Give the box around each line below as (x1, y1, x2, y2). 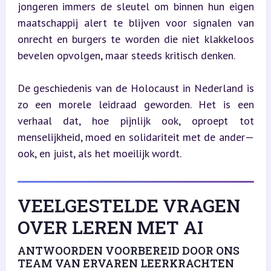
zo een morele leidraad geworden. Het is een (17, 97, 254, 111)
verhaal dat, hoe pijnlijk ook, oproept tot (17, 113, 254, 128)
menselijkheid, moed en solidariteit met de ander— (17, 129, 254, 144)
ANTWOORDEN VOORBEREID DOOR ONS (17, 243, 240, 258)
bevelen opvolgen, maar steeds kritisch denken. (17, 48, 235, 62)
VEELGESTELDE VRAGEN (17, 193, 240, 217)
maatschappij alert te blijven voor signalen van (17, 15, 254, 30)
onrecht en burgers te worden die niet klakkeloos (17, 31, 254, 46)
